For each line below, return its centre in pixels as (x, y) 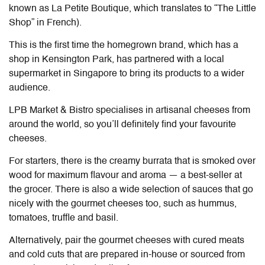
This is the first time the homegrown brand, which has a (124, 45)
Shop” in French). (46, 23)
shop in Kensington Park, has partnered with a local (117, 59)
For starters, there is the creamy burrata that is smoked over (132, 161)
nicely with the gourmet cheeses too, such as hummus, (123, 204)
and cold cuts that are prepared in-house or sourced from (127, 255)
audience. (31, 88)
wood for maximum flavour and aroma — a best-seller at (125, 175)
